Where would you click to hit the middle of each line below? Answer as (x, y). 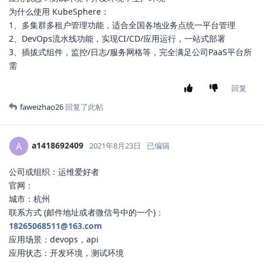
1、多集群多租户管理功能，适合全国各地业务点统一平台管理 (122, 25)
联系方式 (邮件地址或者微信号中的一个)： (86, 213)
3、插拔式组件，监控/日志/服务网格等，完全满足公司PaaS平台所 (130, 52)
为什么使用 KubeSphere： (59, 12)
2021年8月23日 (115, 145)
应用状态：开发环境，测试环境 (66, 253)
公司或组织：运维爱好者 (54, 172)
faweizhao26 (42, 107)
